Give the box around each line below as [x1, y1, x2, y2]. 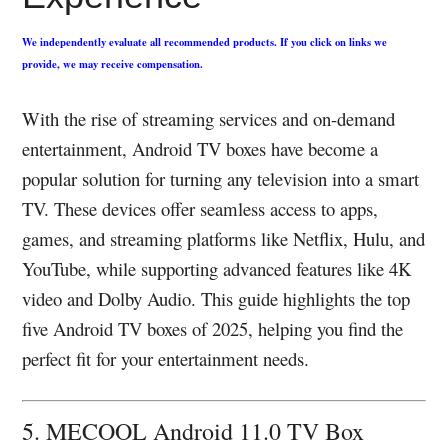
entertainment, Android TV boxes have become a [22, 136, 379, 161]
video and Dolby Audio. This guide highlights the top [22, 286, 411, 311]
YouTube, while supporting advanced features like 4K [22, 256, 412, 281]
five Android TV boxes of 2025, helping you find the [22, 316, 404, 341]
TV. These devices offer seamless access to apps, [22, 196, 379, 221]
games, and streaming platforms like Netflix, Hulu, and [22, 226, 426, 251]
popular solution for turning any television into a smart [22, 166, 420, 191]
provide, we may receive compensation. [22, 56, 204, 72]
